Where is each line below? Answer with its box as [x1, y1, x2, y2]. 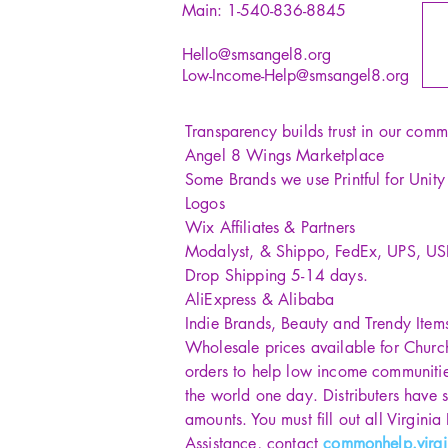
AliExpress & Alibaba [185, 289, 335, 310]
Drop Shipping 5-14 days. [185, 265, 368, 286]
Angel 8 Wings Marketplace [185, 145, 384, 166]
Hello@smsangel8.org [182, 44, 331, 65]
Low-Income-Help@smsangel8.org [182, 65, 409, 86]
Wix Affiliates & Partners [185, 217, 355, 238]
